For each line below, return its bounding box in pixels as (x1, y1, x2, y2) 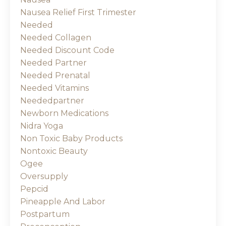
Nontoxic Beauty (20, 146, 88, 156)
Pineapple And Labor (20, 197, 105, 207)
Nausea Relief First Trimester (20, 8, 136, 18)
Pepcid (20, 184, 48, 194)
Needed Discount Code (20, 45, 115, 55)
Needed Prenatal (20, 71, 90, 81)
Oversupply (20, 172, 68, 182)
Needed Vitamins (20, 83, 89, 93)
